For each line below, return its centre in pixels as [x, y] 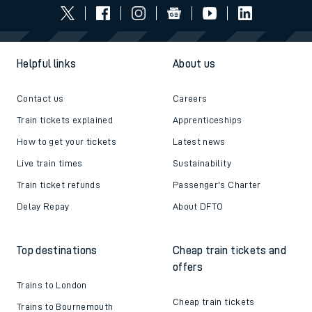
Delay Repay [43, 206]
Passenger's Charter [217, 185]
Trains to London [52, 285]
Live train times [50, 163]
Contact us [40, 99]
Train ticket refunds [58, 185]
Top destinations [57, 251]
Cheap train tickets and [230, 251]
